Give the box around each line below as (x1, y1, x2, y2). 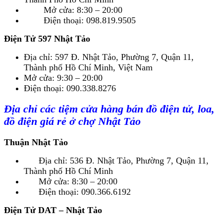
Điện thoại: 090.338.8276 (24, 83, 116, 94)
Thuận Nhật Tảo (4, 137, 68, 147)
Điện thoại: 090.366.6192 (24, 186, 131, 197)
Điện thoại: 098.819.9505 (24, 15, 136, 26)
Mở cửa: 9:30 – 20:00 (24, 73, 103, 83)
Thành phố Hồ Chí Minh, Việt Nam (24, 62, 153, 73)
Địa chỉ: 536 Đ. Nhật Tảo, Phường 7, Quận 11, (24, 155, 209, 166)
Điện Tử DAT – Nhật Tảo (4, 205, 102, 215)
